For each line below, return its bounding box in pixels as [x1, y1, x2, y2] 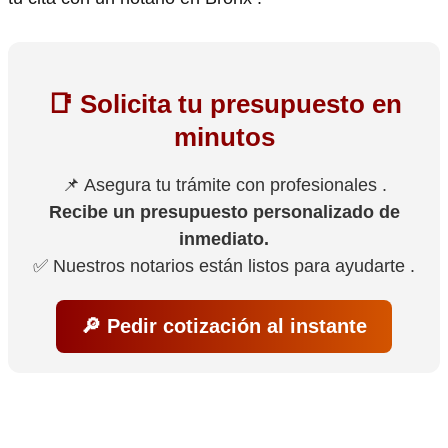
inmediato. [179, 229, 269, 250]
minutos [173, 122, 275, 153]
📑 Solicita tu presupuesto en [46, 89, 402, 120]
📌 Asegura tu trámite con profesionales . [61, 175, 387, 196]
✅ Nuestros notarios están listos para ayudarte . [33, 256, 415, 277]
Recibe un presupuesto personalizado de [48, 202, 400, 223]
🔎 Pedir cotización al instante [81, 315, 367, 338]
